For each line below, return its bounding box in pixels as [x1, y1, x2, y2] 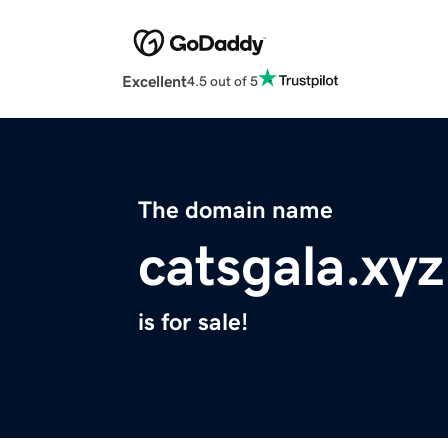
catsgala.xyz [138, 238, 444, 295]
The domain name [138, 198, 333, 223]
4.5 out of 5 [187, 73, 258, 88]
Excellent [122, 73, 187, 90]
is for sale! [138, 310, 248, 335]
